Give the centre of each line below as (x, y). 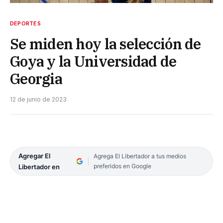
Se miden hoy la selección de (106, 44)
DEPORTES (25, 23)
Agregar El (34, 156)
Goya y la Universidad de (93, 61)
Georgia (36, 78)
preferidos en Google (122, 166)
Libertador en (39, 167)
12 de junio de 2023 (38, 99)
